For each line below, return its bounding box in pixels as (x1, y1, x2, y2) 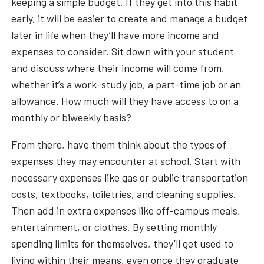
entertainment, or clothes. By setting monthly (11, 220, 217, 233)
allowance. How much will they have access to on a (11, 94, 239, 107)
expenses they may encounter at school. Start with (11, 154, 241, 167)
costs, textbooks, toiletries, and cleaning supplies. (11, 187, 237, 200)
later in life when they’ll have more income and (11, 28, 220, 41)
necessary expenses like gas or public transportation (11, 170, 249, 184)
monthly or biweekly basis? (11, 110, 134, 124)
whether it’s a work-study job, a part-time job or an (11, 77, 242, 91)
